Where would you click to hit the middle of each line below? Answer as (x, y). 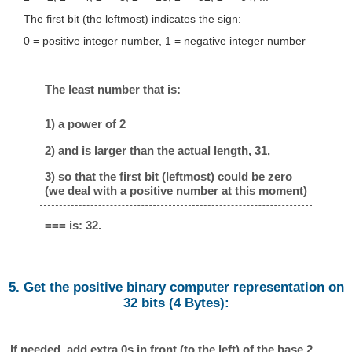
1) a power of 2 (85, 124)
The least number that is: (113, 90)
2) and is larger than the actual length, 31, (158, 150)
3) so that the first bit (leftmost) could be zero (169, 177)
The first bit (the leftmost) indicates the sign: (132, 19)
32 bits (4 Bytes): (176, 303)
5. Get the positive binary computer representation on (176, 288)
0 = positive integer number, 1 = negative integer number (164, 41)
